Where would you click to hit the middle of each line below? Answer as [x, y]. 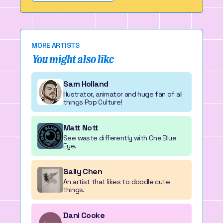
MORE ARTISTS [56, 45]
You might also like [72, 60]
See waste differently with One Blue [120, 138]
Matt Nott [81, 128]
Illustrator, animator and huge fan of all [123, 94]
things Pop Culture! [93, 102]
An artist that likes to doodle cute [116, 182]
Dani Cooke [84, 215]
